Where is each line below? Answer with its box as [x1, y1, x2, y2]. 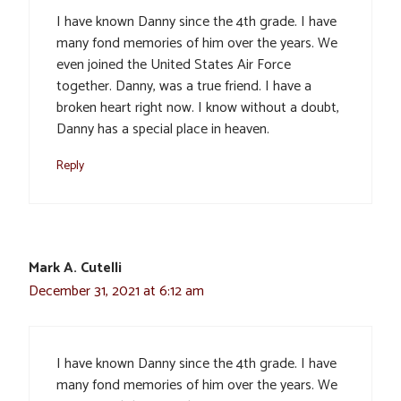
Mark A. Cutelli [29, 255, 122, 280]
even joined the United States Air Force [56, 52, 291, 77]
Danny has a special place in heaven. [56, 116, 269, 141]
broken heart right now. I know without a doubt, [56, 95, 339, 120]
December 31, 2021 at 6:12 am [29, 278, 204, 303]
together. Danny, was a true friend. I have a [56, 73, 311, 98]
